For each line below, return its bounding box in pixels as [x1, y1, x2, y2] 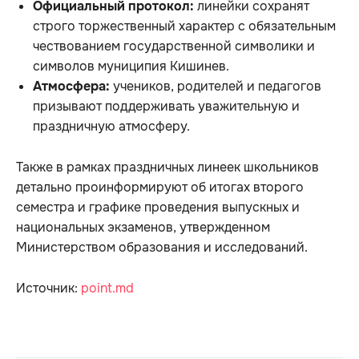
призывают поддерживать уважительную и [33, 97, 300, 115]
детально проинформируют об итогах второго [16, 178, 304, 196]
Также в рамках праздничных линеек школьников [16, 158, 319, 175]
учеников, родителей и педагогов [110, 77, 321, 95]
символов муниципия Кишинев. [33, 57, 232, 75]
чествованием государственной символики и [33, 37, 315, 54]
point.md [81, 279, 134, 296]
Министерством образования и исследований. [16, 238, 308, 256]
